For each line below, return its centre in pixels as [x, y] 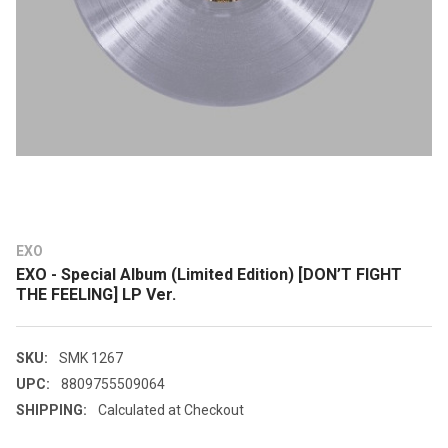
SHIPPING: [51, 410]
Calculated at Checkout [170, 410]
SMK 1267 [90, 358]
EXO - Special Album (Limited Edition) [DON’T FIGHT [209, 275]
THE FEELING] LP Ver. [96, 295]
